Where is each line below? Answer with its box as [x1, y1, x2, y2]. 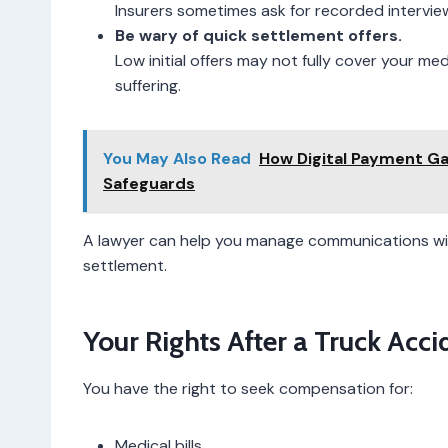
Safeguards [103, 172, 195, 194]
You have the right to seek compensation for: [83, 377, 413, 399]
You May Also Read [103, 147, 251, 169]
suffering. [115, 74, 181, 96]
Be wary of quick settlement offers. [115, 24, 402, 46]
